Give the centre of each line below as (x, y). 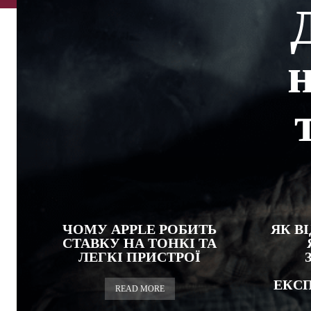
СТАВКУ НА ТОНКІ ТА (140, 243)
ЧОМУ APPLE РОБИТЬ (140, 229)
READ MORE (140, 289)
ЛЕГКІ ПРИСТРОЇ (140, 257)
